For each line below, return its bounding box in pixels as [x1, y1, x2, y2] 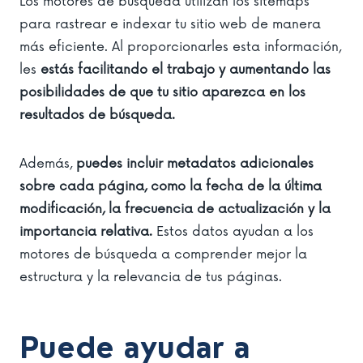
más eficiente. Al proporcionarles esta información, [19, 38, 341, 55]
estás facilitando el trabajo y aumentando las [41, 61, 331, 78]
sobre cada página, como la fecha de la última [19, 177, 322, 194]
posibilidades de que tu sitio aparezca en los [19, 83, 305, 100]
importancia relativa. [19, 223, 152, 240]
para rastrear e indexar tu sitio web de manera [19, 15, 321, 32]
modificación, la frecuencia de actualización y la [19, 200, 331, 217]
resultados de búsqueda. [19, 106, 175, 123]
